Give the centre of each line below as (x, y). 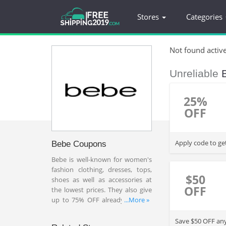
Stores (149, 17)
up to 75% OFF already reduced (102, 200)
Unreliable (195, 73)
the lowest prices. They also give (102, 190)
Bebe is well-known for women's (102, 159)
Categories (205, 17)
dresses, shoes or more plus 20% (102, 220)
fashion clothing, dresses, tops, (102, 169)
